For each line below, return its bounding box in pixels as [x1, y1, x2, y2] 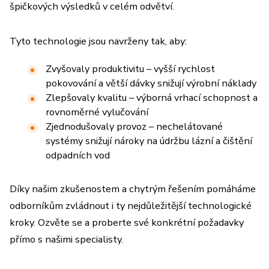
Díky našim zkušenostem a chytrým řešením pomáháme [10, 182, 256, 196]
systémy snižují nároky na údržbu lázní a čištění [46, 134, 252, 148]
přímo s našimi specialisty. [10, 232, 123, 246]
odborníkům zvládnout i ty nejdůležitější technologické [10, 199, 252, 213]
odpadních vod [46, 148, 110, 162]
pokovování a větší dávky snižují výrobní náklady [46, 76, 256, 90]
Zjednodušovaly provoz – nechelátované [46, 119, 223, 133]
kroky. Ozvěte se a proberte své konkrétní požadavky [10, 216, 244, 229]
